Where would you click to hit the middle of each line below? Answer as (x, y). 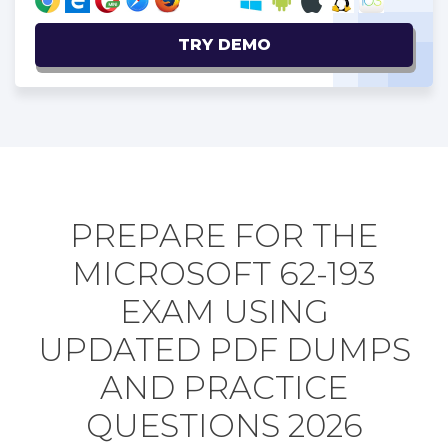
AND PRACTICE (224, 387)
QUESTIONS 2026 (224, 425)
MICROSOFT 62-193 (224, 273)
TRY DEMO (224, 44)
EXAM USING (224, 311)
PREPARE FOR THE (224, 235)
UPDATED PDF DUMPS (224, 349)
